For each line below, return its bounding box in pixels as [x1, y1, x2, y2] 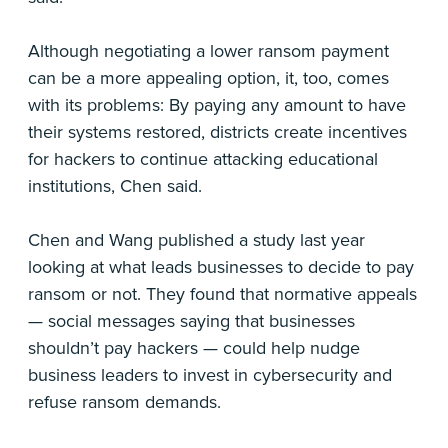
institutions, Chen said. [28, 175, 202, 198]
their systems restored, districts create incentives [28, 121, 407, 144]
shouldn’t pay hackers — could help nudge [28, 337, 360, 360]
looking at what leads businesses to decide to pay [28, 256, 414, 279]
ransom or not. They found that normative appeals [28, 283, 417, 306]
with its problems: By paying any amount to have [28, 94, 406, 117]
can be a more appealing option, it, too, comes [28, 67, 389, 90]
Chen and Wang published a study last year [28, 229, 365, 252]
